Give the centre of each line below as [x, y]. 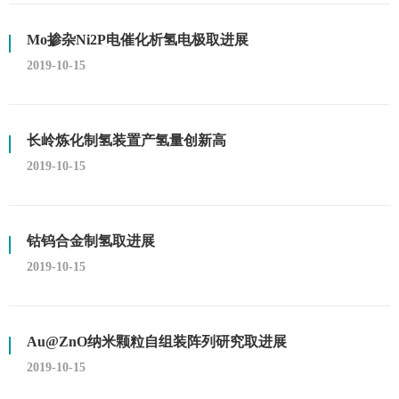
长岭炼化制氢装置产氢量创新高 [126, 140]
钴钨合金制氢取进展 [91, 241]
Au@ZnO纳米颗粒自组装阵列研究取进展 [157, 342]
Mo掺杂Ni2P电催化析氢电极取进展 [138, 40]
